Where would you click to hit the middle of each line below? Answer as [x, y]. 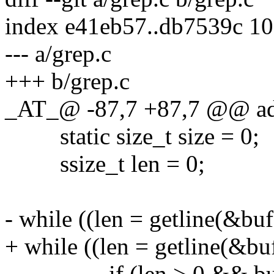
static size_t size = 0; [132, 136]
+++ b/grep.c [67, 81]
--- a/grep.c [58, 53]
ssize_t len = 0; [105, 163]
